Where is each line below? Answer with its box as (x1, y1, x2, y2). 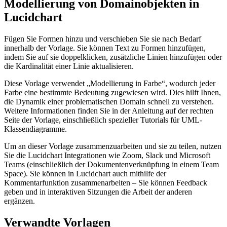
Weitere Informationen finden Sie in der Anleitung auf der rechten (4, 106, 213, 115)
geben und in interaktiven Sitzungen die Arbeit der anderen (4, 187, 192, 196)
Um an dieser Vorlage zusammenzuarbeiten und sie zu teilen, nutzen (4, 141, 221, 150)
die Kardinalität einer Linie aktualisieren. (4, 61, 134, 70)
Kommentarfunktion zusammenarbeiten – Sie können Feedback (4, 178, 207, 187)
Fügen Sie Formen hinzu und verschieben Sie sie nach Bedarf (4, 34, 201, 43)
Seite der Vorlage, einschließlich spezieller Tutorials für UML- (4, 115, 202, 124)
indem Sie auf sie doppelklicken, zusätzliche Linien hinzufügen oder (4, 52, 222, 61)
